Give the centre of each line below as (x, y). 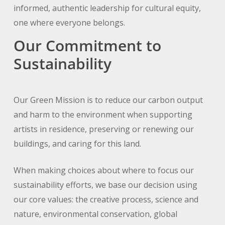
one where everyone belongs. (69, 22)
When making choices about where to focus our (103, 170)
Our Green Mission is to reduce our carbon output (108, 100)
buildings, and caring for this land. (77, 143)
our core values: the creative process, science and (106, 199)
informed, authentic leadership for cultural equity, (107, 8)
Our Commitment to (87, 46)
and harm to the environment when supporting (103, 114)
